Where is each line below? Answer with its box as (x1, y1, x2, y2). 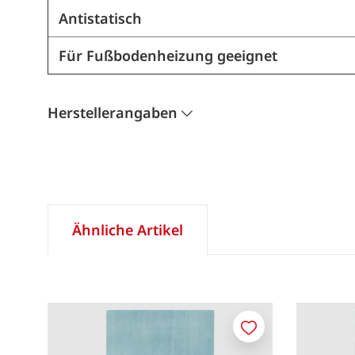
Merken (247, 327, 289, 343)
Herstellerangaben (48, 102, 177, 122)
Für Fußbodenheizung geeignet (58, 46, 277, 66)
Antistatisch (58, 9, 142, 29)
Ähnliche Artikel (72, 219, 183, 239)
